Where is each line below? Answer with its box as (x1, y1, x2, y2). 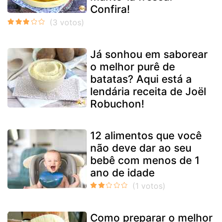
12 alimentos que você (90, 129, 202, 142)
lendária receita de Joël (90, 85, 206, 98)
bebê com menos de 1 (90, 154, 200, 166)
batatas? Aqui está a (90, 72, 192, 85)
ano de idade (90, 166, 155, 179)
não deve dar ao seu (90, 141, 191, 154)
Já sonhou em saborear (90, 48, 208, 60)
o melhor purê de (90, 60, 175, 73)
